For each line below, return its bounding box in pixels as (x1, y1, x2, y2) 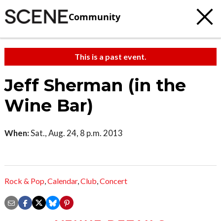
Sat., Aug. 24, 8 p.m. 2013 (29, 128, 123, 138)
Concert (100, 176, 127, 186)
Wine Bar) (4, 95, 93, 116)
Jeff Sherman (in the (4, 75, 186, 96)
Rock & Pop (4, 176, 44, 186)
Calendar (47, 176, 77, 186)
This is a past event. (74, 52, 147, 61)
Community (69, 10, 120, 23)
